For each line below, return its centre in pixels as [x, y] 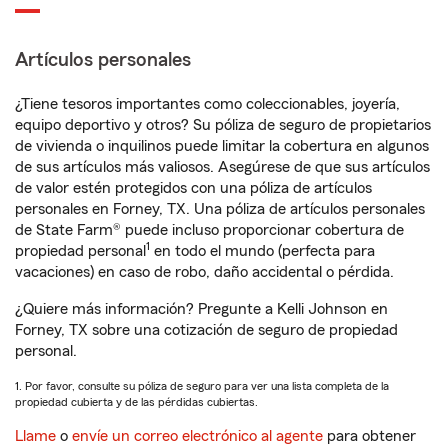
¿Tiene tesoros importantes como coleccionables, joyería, [207, 104]
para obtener [369, 436]
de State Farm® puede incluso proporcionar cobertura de [209, 230]
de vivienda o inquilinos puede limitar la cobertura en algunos [222, 146]
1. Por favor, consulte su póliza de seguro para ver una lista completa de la [202, 386]
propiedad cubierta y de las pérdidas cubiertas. [136, 402]
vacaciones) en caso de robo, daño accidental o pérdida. [204, 272]
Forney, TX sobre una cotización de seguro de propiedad [206, 330]
